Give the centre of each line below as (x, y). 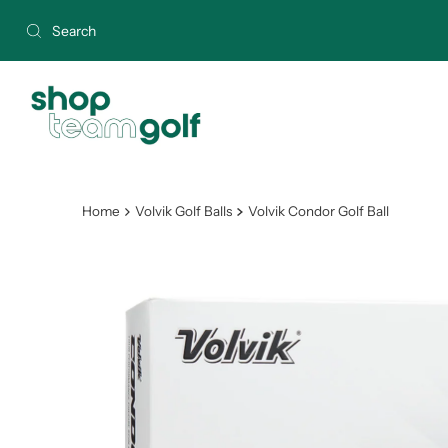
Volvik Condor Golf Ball (318, 211)
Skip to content (74, 23)
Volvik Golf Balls (184, 211)
